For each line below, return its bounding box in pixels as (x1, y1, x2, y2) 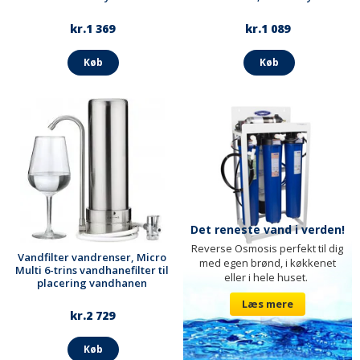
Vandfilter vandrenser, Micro (18, 250, 167, 265)
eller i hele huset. (224, 270, 311, 285)
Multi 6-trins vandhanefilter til (15, 263, 170, 278)
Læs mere (241, 297, 293, 312)
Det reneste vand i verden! (190, 222, 345, 238)
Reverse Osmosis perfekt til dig (191, 241, 344, 256)
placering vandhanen (37, 276, 148, 291)
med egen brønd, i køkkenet (198, 256, 336, 271)
